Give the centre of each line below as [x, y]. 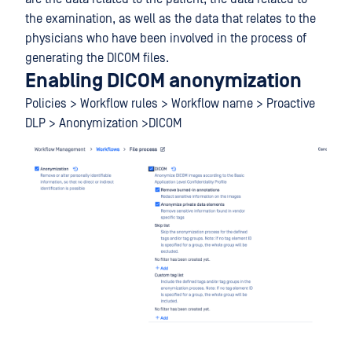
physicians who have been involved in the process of [166, 38]
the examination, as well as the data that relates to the [170, 19]
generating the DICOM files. [97, 58]
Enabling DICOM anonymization [163, 81]
